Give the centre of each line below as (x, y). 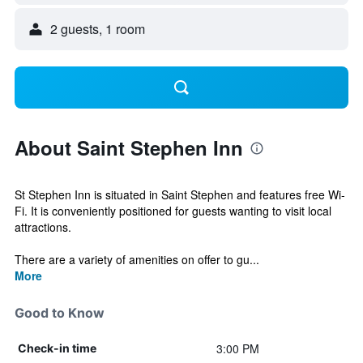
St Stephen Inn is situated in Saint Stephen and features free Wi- (180, 194)
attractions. (43, 227)
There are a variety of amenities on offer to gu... (137, 259)
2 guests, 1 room (98, 29)
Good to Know (60, 313)
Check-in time (57, 348)
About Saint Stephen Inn (129, 147)
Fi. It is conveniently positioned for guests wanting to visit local (173, 211)
